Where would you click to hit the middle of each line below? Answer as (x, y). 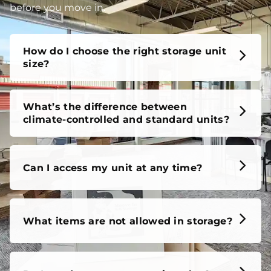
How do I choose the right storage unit (125, 51)
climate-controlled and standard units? (126, 120)
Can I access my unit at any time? (113, 168)
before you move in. (57, 8)
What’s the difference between (105, 107)
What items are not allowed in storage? (128, 221)
